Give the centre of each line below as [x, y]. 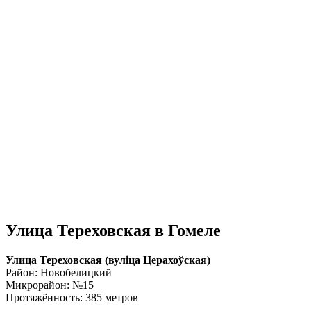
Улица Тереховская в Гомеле [113, 230]
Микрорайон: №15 [50, 285]
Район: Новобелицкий [59, 272]
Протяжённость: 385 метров [72, 297]
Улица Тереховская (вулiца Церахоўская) [108, 260]
